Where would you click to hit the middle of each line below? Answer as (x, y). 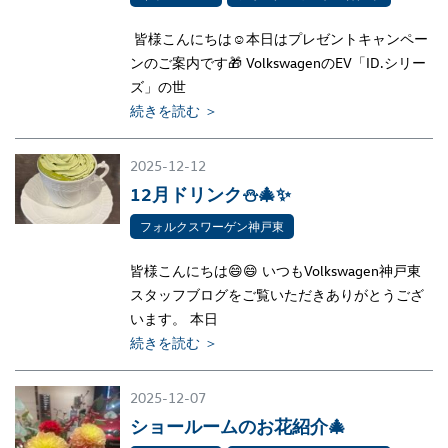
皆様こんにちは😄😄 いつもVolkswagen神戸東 (275, 270)
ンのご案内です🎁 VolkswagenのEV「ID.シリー (277, 62)
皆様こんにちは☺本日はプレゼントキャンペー (278, 38)
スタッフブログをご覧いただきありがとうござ (276, 294)
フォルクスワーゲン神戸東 (211, 226)
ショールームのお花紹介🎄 (237, 425)
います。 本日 (173, 318)
